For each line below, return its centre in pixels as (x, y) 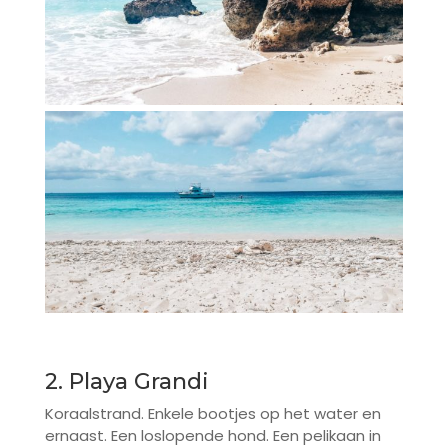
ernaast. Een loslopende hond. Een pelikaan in (212, 435)
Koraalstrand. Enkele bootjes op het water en (212, 413)
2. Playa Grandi (126, 381)
